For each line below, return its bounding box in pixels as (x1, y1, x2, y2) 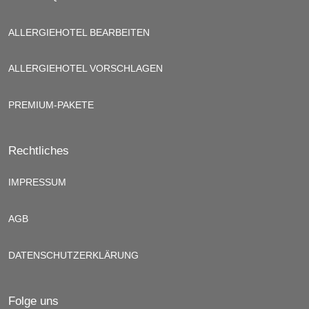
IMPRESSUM (8, 177, 66, 188)
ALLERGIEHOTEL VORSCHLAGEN (8, 63, 163, 74)
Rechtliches (8, 143, 69, 158)
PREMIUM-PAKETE (8, 99, 94, 111)
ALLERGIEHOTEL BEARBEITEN (8, 27, 150, 39)
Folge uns (8, 293, 59, 308)
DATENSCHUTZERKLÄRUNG (8, 250, 139, 261)
